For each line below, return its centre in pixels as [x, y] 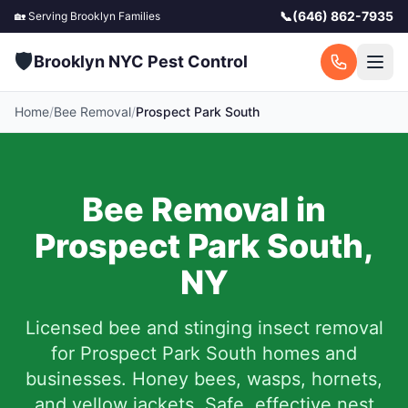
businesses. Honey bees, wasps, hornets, [204, 379]
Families [138, 16]
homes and [307, 353]
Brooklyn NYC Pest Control [141, 61]
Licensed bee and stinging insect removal [204, 328]
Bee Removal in [204, 209]
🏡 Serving [42, 16]
